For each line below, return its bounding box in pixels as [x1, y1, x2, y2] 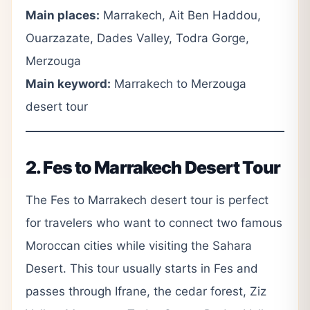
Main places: [26, 8, 100, 22]
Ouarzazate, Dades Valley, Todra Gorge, [26, 30, 249, 45]
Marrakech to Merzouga [111, 76, 246, 91]
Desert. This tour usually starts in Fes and [26, 261, 258, 275]
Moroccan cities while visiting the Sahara [26, 238, 252, 253]
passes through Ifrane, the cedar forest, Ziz [26, 284, 266, 298]
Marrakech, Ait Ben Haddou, [100, 8, 261, 22]
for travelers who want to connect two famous [26, 215, 282, 230]
